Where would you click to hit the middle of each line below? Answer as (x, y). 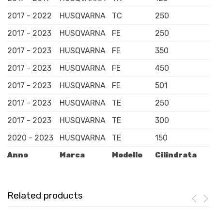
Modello (127, 155)
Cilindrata (176, 155)
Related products (45, 196)
